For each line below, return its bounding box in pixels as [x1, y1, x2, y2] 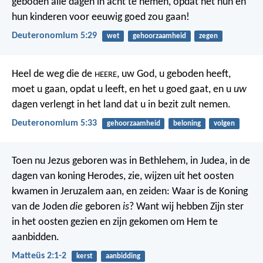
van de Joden [12, 201, 70, 213]
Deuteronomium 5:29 [12, 31, 97, 41]
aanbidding [105, 252, 140, 260]
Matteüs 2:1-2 [12, 251, 66, 261]
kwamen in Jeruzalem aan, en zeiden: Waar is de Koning [12, 186, 248, 197]
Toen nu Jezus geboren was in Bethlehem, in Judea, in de [12, 155, 250, 167]
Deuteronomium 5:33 [12, 118, 97, 128]
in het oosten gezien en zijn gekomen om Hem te [12, 216, 218, 228]
